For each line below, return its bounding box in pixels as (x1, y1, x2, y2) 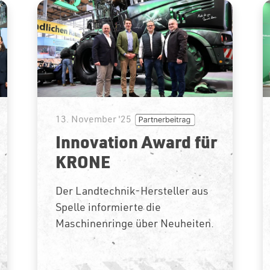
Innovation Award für (55, 130, 218, 154)
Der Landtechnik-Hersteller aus (55, 184, 209, 198)
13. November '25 (55, 113, 132, 125)
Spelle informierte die (55, 200, 162, 215)
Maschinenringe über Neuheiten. (55, 216, 215, 231)
